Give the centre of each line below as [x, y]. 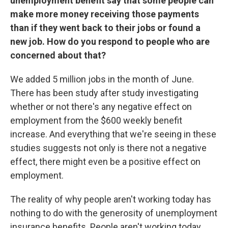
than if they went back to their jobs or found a [105, 28]
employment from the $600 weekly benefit [96, 120]
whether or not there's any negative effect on [101, 107]
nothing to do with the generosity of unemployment [114, 213]
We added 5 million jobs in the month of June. [102, 79]
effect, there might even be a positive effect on [105, 162]
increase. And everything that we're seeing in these [113, 134]
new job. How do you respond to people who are [110, 41]
